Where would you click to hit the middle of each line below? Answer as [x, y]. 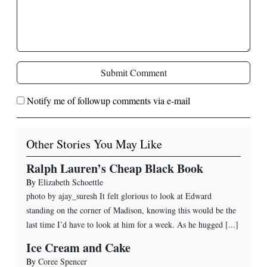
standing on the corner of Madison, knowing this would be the [131, 210]
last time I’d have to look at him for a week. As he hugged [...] [132, 225]
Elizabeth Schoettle [71, 182]
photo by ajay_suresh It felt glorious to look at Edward [119, 196]
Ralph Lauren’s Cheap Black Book [115, 169]
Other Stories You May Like [94, 144]
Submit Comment [133, 73]
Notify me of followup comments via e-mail [108, 101]
